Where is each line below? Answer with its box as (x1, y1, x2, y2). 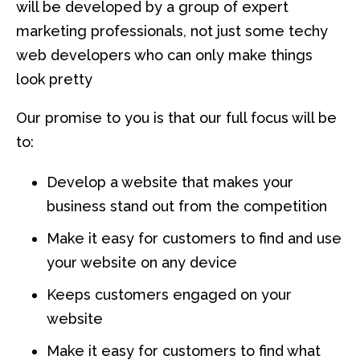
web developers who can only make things (16, 47, 313, 64)
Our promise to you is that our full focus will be (16, 109, 337, 127)
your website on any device (47, 254, 237, 272)
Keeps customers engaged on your (47, 286, 292, 304)
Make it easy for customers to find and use (47, 230, 342, 247)
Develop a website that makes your (47, 174, 293, 191)
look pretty (16, 71, 92, 88)
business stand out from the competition (47, 198, 327, 215)
